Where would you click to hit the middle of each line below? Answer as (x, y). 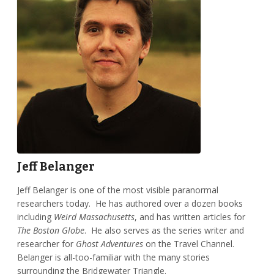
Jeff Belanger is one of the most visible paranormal (117, 190)
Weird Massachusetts (94, 217)
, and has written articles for (190, 217)
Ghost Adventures (109, 244)
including (35, 217)
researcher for (46, 244)
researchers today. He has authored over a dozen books (130, 204)
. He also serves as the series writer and (164, 231)
